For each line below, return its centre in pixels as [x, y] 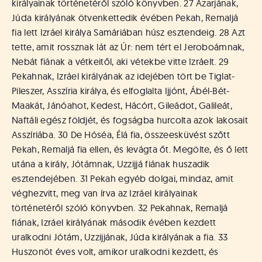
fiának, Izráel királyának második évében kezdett [114, 222]
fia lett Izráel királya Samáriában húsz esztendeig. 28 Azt [129, 32]
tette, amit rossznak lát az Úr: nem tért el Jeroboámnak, [128, 47]
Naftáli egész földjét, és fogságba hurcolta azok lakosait [130, 120]
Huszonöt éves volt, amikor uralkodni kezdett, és [115, 251]
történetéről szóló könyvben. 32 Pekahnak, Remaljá [120, 208]
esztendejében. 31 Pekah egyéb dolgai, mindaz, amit [123, 178]
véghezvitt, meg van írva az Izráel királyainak [105, 193]
